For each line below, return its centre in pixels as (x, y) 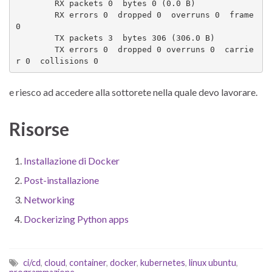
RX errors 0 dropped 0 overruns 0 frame (35, 15)
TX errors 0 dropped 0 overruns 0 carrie (35, 49)
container (88, 262)
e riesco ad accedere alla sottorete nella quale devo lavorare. (133, 92)
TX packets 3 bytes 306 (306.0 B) (35, 38)
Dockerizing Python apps (76, 219)
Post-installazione (61, 180)
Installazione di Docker (72, 160)
